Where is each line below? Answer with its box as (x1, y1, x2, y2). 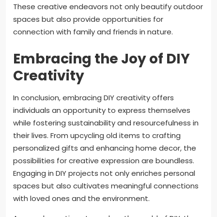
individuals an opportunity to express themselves (13, 105, 190, 116)
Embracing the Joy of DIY (13, 49, 190, 69)
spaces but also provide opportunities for (13, 14, 163, 25)
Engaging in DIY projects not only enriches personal (13, 168, 195, 179)
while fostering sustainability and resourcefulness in (13, 118, 199, 128)
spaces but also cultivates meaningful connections (13, 181, 199, 191)
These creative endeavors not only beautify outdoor (13, 1, 203, 12)
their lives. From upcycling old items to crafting (13, 130, 181, 141)
